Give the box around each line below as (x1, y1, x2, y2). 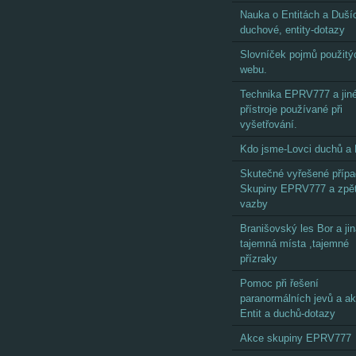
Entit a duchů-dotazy (240, 308, 335, 319)
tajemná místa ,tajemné (240, 238, 349, 250)
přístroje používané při (240, 103, 342, 115)
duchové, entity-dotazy (240, 24, 345, 36)
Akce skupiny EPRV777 (240, 332, 351, 344)
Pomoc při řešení (240, 277, 319, 289)
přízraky (240, 253, 277, 265)
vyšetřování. (240, 118, 297, 130)
